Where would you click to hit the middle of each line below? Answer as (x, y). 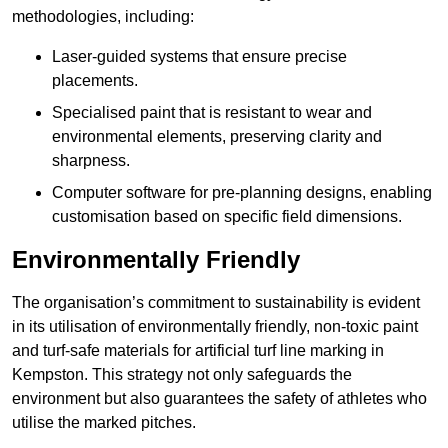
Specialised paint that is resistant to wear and (212, 113)
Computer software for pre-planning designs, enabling (242, 193)
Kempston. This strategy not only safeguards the (182, 375)
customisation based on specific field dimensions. (227, 217)
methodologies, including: (103, 17)
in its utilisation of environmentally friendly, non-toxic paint (215, 327)
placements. (95, 81)
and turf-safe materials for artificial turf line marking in (198, 351)
